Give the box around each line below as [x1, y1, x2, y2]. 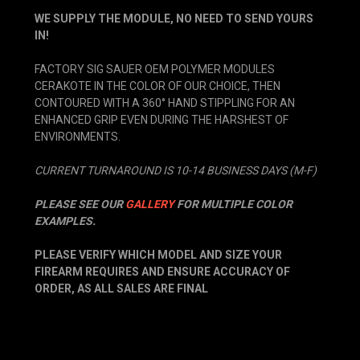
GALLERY [125, 197, 174, 211]
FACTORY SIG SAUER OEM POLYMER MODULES [35, 62, 275, 76]
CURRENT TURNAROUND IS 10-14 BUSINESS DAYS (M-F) [35, 163, 317, 177]
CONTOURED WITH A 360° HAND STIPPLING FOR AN [35, 96, 295, 109]
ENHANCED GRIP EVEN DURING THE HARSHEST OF [35, 112, 288, 126]
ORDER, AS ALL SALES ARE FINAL [35, 281, 208, 295]
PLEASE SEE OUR [35, 197, 125, 211]
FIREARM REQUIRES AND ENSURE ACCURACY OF [35, 264, 290, 278]
